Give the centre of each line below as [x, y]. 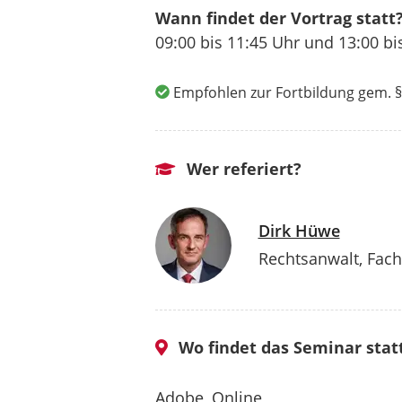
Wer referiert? [241, 168]
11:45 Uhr [263, 43]
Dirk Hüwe [299, 231]
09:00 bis [191, 43]
